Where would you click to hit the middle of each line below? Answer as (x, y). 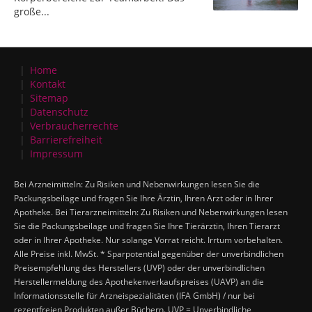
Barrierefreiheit (67, 139)
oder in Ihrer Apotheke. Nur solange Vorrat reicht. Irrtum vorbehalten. (148, 240)
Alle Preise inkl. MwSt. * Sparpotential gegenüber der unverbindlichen (149, 253)
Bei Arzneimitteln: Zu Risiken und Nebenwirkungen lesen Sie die (137, 184)
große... (32, 11)
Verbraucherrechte (75, 125)
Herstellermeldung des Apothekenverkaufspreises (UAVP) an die (139, 281)
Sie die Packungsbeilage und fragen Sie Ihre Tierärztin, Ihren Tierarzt (147, 226)
